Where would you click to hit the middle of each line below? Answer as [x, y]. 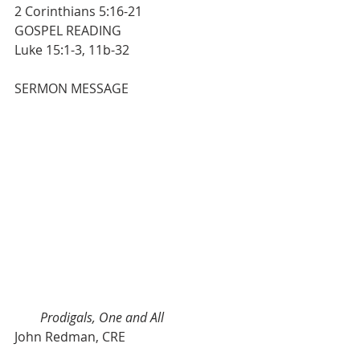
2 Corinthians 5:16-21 [78, 11]
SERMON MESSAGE [112, 88]
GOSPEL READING [126, 31]
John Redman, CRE [70, 337]
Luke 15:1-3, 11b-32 [72, 50]
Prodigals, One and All [102, 317]
